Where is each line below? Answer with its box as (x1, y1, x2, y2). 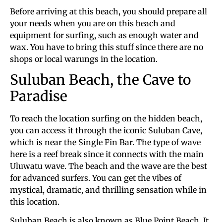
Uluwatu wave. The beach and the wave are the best (10, 161, 207, 171)
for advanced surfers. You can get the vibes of (10, 172, 181, 183)
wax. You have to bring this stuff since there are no (10, 42, 203, 52)
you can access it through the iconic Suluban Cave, (10, 125, 202, 135)
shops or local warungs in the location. (10, 54, 158, 64)
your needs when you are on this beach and (10, 18, 175, 28)
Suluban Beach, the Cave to (10, 70, 191, 89)
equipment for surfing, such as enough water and (10, 30, 199, 40)
